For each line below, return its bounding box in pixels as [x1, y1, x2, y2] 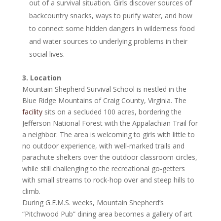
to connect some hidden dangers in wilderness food [29, 24, 195, 33]
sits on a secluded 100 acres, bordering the [42, 107, 182, 116]
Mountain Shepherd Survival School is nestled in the [22, 84, 186, 94]
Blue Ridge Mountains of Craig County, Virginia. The [22, 96, 186, 105]
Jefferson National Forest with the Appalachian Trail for [22, 118, 198, 128]
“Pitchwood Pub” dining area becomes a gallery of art [22, 209, 192, 219]
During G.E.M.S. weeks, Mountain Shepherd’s [22, 198, 164, 207]
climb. [22, 186, 40, 196]
